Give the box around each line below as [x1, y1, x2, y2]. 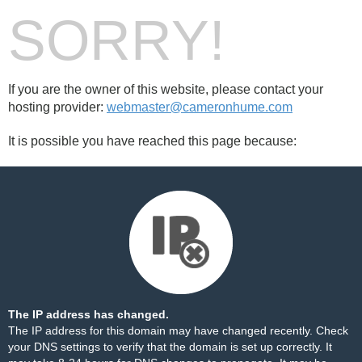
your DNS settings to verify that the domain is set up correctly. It [8, 340, 332, 353]
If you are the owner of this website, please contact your [8, 82, 323, 96]
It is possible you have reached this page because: [8, 134, 297, 148]
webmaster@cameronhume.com [107, 100, 293, 114]
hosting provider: [8, 100, 107, 114]
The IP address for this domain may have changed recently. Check [8, 324, 348, 337]
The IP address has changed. [8, 308, 169, 321]
